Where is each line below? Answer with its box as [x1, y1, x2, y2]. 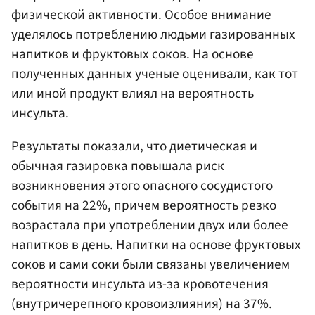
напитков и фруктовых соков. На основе [11, 44, 254, 64]
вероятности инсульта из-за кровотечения [11, 274, 269, 294]
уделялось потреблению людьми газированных [11, 24, 295, 44]
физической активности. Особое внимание [11, 4, 271, 25]
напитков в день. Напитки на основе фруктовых [11, 234, 301, 255]
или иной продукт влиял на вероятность [11, 83, 254, 103]
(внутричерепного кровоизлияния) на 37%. [11, 293, 272, 314]
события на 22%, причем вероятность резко [11, 195, 276, 215]
